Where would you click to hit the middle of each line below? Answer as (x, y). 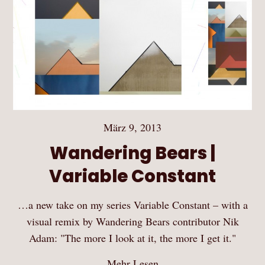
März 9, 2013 (132, 127)
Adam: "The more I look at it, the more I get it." (132, 237)
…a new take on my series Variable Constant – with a (132, 204)
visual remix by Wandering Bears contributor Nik (132, 221)
